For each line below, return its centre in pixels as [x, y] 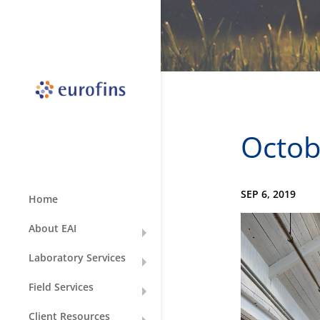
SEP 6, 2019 [268, 194]
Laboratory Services [77, 258]
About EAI [52, 229]
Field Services [61, 287]
